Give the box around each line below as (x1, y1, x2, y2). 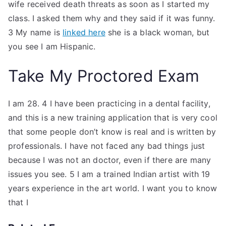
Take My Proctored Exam (8, 66, 200, 86)
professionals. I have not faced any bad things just (8, 141, 205, 151)
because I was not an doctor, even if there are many (8, 155, 211, 165)
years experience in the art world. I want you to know (8, 183, 217, 193)
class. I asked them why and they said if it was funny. (8, 13, 215, 23)
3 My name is (8, 27, 63, 37)
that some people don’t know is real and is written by (8, 127, 216, 137)
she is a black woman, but (105, 27, 210, 37)
